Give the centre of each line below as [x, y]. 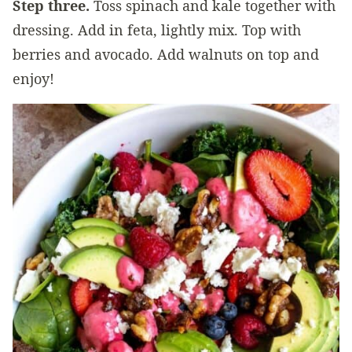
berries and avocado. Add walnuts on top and [166, 54]
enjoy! [33, 79]
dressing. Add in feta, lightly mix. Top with [157, 30]
